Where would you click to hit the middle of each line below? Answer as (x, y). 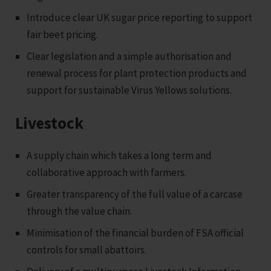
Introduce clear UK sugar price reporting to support (140, 17)
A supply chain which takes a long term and (119, 155)
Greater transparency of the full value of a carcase (135, 194)
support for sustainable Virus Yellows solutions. (129, 90)
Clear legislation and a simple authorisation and (129, 56)
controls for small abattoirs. (87, 250)
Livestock (49, 122)
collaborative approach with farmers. (107, 172)
